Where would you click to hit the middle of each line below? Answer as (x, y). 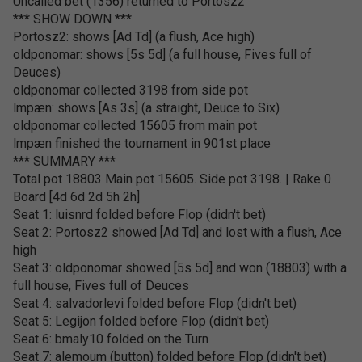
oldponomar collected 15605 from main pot (135, 126)
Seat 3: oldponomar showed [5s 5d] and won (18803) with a (180, 268)
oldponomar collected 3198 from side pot (130, 90)
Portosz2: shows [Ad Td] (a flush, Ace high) (134, 37)
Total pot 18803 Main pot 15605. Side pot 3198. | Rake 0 (172, 179)
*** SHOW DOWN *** (72, 19)
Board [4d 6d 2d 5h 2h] (76, 197)
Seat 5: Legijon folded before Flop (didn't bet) (141, 321)
